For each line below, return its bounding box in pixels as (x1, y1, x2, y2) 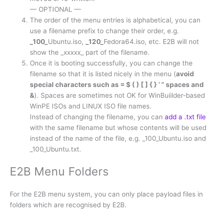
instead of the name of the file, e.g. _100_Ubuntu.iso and (30, 134, 206, 142)
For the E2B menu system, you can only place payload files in (10, 190, 203, 198)
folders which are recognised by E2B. (10, 201, 127, 209)
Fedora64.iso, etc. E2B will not (104, 37, 199, 45)
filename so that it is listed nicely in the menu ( (30, 69, 176, 78)
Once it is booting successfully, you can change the (30, 59, 193, 67)
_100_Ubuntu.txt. (30, 145, 82, 153)
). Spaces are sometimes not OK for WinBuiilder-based (34, 91, 205, 99)
